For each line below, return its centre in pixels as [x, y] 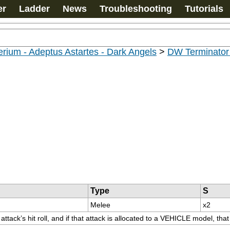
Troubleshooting [136, 9]
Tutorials [204, 9]
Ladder [34, 9]
